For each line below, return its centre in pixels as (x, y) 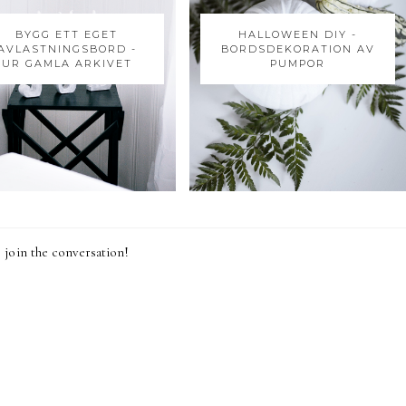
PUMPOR (298, 63)
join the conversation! (67, 251)
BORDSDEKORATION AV (298, 49)
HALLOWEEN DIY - (298, 34)
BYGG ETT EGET (67, 34)
